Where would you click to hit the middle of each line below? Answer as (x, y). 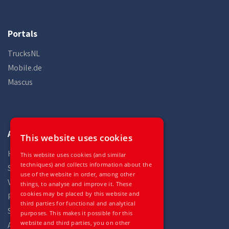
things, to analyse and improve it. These (76, 184)
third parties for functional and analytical (78, 203)
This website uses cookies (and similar (73, 155)
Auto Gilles (30, 134)
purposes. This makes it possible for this (77, 213)
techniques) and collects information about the (86, 164)
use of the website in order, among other (78, 174)
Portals (22, 33)
